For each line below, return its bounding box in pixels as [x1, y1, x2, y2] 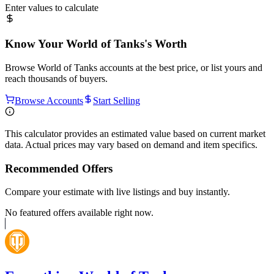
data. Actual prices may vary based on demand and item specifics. [5, 139, 257, 150]
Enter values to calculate [5, 2, 98, 13]
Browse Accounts [15, 95, 83, 106]
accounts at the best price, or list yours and [97, 62, 262, 73]
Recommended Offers [5, 161, 113, 175]
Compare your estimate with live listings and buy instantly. [5, 187, 230, 198]
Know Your [5, 37, 66, 51]
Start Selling [93, 95, 140, 106]
